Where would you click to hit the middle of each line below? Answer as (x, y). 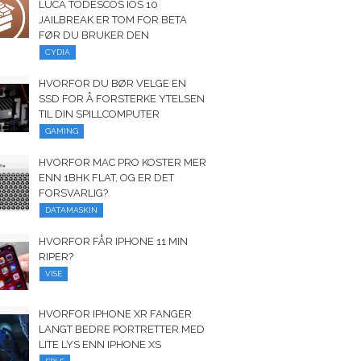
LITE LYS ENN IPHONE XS (100, 344)
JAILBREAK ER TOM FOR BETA (113, 20)
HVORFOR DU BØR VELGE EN (113, 83)
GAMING (62, 131)
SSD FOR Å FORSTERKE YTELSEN (122, 99)
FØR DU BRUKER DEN (94, 35)
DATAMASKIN (72, 210)
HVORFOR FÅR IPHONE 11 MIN (114, 241)
